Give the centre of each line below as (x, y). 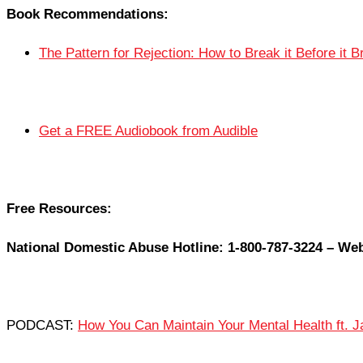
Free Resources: (59, 209)
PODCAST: (42, 326)
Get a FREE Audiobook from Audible (148, 131)
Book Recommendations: (88, 15)
